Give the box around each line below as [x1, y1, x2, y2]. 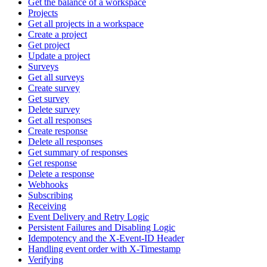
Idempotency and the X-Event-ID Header [28, 233, 184, 244]
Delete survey [28, 104, 80, 115]
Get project [28, 40, 70, 51]
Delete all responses [28, 136, 103, 147]
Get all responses [28, 115, 92, 126]
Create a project [28, 29, 87, 40]
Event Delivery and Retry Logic [28, 212, 149, 222]
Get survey [28, 94, 69, 104]
